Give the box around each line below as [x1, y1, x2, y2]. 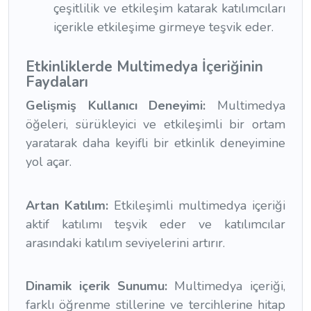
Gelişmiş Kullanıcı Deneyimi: [26, 97, 217, 115]
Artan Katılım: [26, 196, 114, 214]
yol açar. [26, 153, 72, 171]
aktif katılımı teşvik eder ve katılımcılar [26, 215, 285, 233]
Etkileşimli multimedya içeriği [114, 196, 285, 214]
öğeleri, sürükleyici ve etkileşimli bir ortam [26, 116, 285, 133]
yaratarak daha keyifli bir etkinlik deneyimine [26, 135, 285, 152]
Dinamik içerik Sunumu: [26, 277, 175, 294]
